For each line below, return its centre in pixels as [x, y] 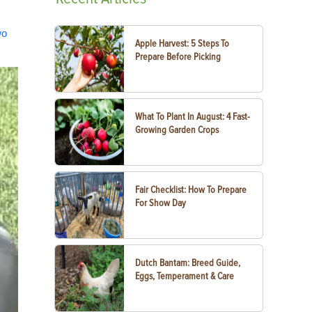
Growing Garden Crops [177, 130]
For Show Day [161, 203]
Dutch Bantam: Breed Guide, [188, 263]
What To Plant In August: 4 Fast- [193, 117]
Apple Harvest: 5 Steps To [182, 44]
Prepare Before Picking [178, 57]
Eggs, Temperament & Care [185, 276]
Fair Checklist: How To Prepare [191, 190]
